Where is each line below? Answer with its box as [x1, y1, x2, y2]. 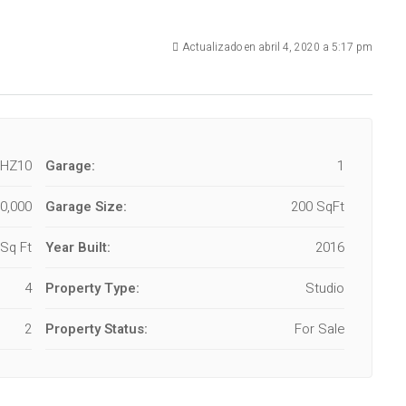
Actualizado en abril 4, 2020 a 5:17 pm [182, 39, 372, 55]
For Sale [295, 319, 344, 339]
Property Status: [45, 319, 148, 339]
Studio [305, 278, 344, 298]
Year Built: [45, 237, 111, 257]
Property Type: [45, 278, 140, 298]
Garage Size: [45, 197, 127, 217]
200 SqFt [291, 197, 344, 217]
